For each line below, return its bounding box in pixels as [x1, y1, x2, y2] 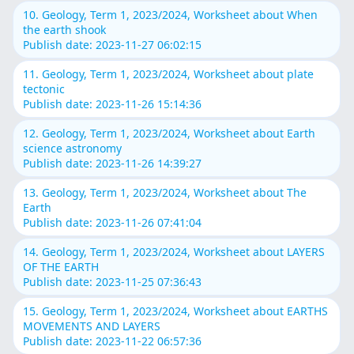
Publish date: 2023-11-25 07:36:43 [23, 273, 202, 289]
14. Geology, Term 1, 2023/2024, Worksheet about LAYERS [23, 243, 326, 259]
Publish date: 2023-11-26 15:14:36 [23, 96, 202, 111]
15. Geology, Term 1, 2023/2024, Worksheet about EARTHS [23, 303, 329, 318]
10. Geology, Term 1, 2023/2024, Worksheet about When [23, 6, 318, 22]
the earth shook [23, 21, 107, 37]
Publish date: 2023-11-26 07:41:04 [23, 214, 202, 230]
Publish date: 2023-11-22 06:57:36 [23, 333, 202, 348]
